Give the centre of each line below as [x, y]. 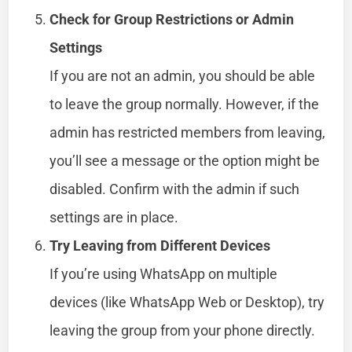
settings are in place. [114, 217]
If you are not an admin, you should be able [183, 75]
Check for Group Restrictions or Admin [172, 19]
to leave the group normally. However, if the [185, 104]
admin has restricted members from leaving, [188, 132]
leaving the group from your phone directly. [183, 330]
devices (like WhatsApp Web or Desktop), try [187, 302]
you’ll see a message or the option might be [185, 160]
